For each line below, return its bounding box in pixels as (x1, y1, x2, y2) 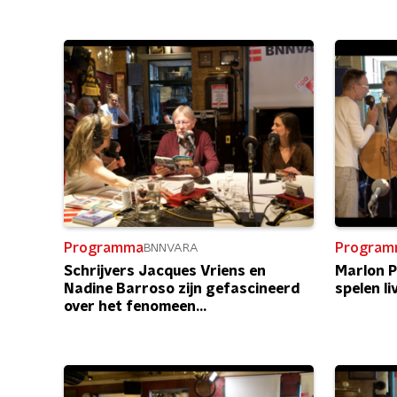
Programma (64, 241, 144, 255)
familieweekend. (64, 317, 175, 331)
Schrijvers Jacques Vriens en (64, 264, 266, 278)
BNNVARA (144, 242, 198, 254)
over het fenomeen (64, 300, 196, 314)
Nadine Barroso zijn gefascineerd (64, 282, 300, 296)
